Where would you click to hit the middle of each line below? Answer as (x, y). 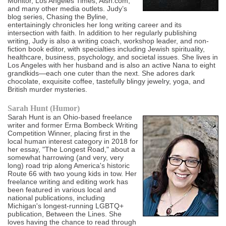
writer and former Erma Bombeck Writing (73, 125)
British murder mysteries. (48, 90)
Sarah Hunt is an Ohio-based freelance (70, 117)
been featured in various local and (62, 190)
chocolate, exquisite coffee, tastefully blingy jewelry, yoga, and (106, 81)
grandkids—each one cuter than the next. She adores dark (101, 73)
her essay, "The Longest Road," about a (72, 150)
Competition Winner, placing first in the (69, 133)
